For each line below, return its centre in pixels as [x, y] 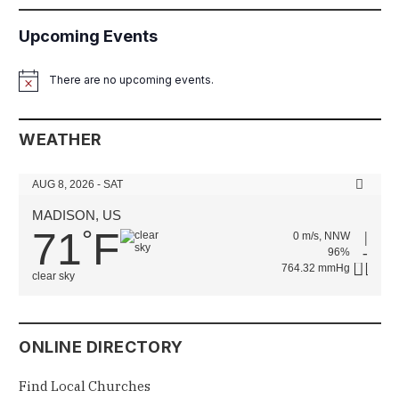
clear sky [53, 276]
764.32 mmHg [316, 268]
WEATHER [61, 139]
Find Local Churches [85, 386]
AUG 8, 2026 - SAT [77, 184]
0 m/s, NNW [322, 236]
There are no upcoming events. [131, 80]
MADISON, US [77, 215]
